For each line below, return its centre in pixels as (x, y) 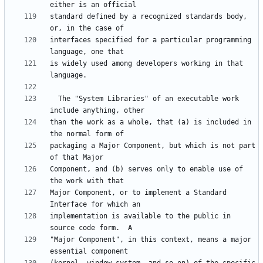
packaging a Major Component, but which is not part (153, 146)
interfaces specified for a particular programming (151, 40)
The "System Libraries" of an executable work (54, 99)
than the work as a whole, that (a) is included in (151, 122)
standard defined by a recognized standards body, (149, 17)
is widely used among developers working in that (146, 64)
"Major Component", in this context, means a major (151, 240)
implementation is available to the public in (140, 216)
